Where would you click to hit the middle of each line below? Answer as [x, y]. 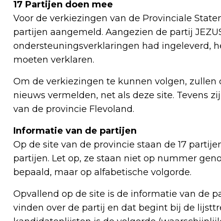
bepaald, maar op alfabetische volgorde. [102, 172]
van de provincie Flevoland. [74, 109]
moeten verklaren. [54, 60]
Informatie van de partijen [75, 131]
